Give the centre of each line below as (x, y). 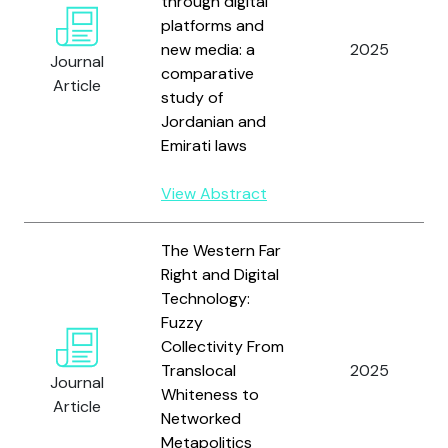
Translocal (198, 370)
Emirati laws (204, 145)
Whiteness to (210, 394)
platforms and (212, 25)
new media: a (208, 49)
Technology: (205, 298)
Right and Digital (220, 274)
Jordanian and (213, 121)
